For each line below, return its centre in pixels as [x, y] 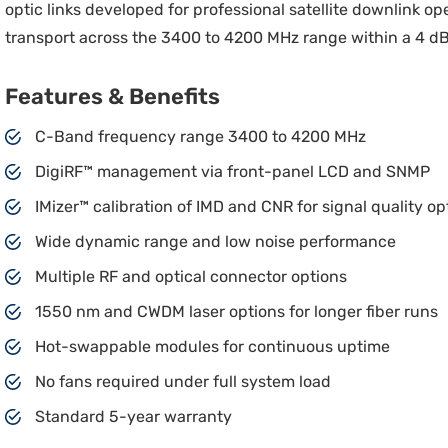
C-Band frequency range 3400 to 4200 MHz [201, 136]
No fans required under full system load [183, 381]
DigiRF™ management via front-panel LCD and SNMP [233, 171]
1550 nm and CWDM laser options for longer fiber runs [237, 311]
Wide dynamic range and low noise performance [216, 241]
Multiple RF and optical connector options [191, 276]
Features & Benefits [113, 96]
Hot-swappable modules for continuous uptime [213, 346]
